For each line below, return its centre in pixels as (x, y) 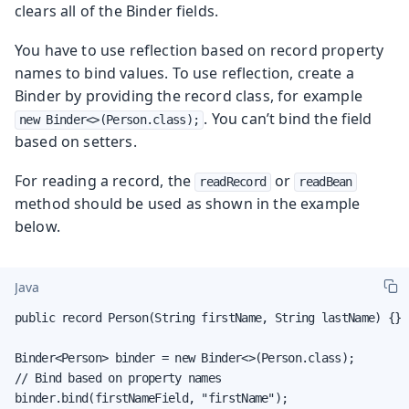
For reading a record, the (105, 180)
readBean (325, 181)
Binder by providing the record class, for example (189, 95)
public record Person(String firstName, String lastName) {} (208, 317)
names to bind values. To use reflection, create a (184, 73)
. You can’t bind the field (288, 118)
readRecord (233, 181)
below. (37, 226)
